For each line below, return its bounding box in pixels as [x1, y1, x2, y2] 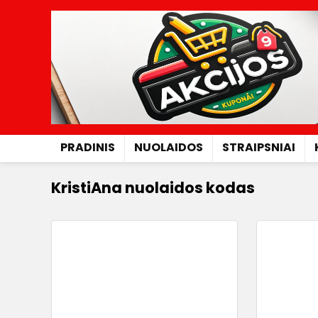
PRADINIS [60, 139, 115, 156]
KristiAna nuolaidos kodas [51, 177, 255, 199]
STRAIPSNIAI [222, 139, 295, 156]
